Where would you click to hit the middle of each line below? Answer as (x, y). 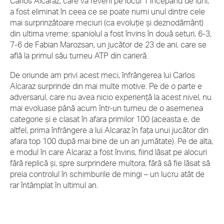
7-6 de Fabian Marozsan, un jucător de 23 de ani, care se (108, 44)
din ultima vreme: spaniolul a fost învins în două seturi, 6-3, (111, 33)
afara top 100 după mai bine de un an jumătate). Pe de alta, (111, 141)
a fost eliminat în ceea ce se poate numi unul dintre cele (107, 11)
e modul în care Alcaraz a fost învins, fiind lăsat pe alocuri (108, 152)
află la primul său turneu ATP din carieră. (79, 55)
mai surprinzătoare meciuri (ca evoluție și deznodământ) (107, 22)
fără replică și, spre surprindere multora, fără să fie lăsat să (110, 163)
